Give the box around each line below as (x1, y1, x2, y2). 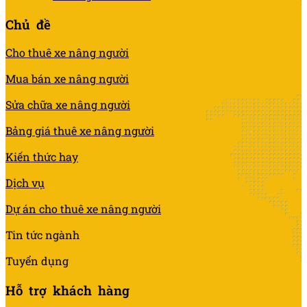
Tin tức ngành (5, 228, 79, 243)
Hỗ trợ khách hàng (5, 282, 130, 299)
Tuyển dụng (5, 254, 69, 269)
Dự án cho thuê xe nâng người (5, 201, 161, 217)
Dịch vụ (5, 175, 45, 191)
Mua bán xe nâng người (5, 71, 129, 86)
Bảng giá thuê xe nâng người (5, 123, 154, 138)
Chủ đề (5, 15, 51, 33)
